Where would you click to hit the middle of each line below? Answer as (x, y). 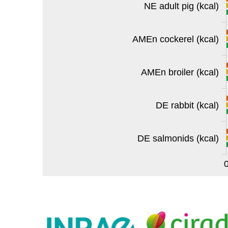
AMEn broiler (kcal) (180, 72)
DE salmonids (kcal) (178, 138)
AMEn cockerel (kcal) (176, 39)
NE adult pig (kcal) (181, 6)
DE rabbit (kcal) (187, 105)
